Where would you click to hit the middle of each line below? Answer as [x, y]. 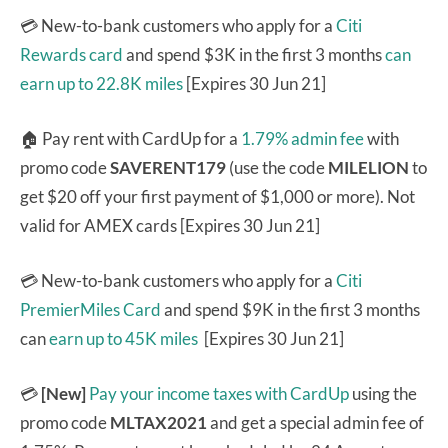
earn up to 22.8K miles [101, 83]
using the [383, 393]
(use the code [278, 167]
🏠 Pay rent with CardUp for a [130, 138]
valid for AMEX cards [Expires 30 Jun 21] [170, 225]
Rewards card [71, 54]
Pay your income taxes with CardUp [219, 393]
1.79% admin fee [302, 138]
